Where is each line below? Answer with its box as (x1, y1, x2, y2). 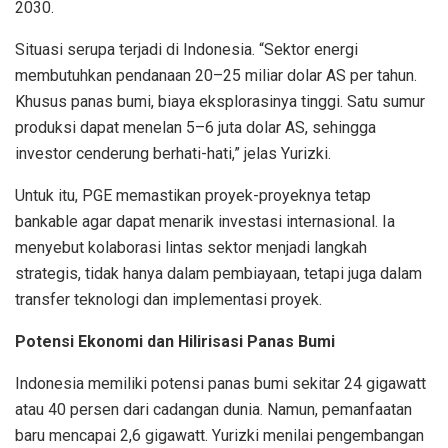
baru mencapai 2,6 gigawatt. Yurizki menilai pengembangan (15, 426, 424, 446)
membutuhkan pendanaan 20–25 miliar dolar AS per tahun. (15, 66, 417, 86)
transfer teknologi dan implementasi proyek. (15, 290, 322, 310)
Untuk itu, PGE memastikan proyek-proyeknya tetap (15, 186, 371, 206)
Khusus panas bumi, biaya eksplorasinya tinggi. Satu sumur (15, 92, 425, 112)
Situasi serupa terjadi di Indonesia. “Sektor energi (15, 40, 358, 60)
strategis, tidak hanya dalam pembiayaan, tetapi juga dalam (15, 264, 422, 284)
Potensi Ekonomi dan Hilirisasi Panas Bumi (15, 332, 335, 352)
